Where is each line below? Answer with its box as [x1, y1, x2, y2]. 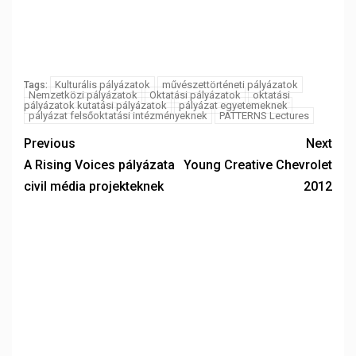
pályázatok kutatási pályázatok [24, 99, 167, 111]
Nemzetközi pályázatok [29, 89, 137, 101]
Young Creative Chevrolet [184, 157, 332, 172]
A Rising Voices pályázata [24, 157, 175, 172]
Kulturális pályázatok [55, 79, 150, 91]
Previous [24, 136, 75, 151]
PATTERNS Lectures [219, 110, 309, 122]
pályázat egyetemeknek [179, 99, 288, 111]
